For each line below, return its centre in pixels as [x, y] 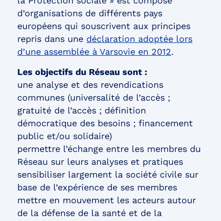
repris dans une [52, 39]
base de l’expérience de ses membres [97, 187]
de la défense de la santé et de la [90, 213]
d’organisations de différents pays [90, 13]
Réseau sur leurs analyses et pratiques [100, 161]
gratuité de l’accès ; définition [82, 110]
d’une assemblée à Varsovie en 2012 [94, 52]
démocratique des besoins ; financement [105, 123]
